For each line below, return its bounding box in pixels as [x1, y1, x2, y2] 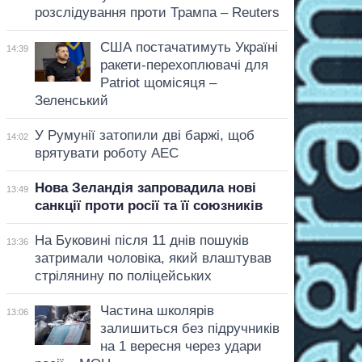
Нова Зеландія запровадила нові [34, 179, 256, 196]
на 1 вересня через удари [99, 338, 262, 354]
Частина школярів [99, 302, 214, 318]
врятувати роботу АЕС [34, 145, 179, 161]
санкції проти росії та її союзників [34, 197, 263, 213]
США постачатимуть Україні [99, 39, 278, 55]
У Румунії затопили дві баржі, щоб [34, 127, 255, 143]
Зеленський [34, 92, 108, 108]
